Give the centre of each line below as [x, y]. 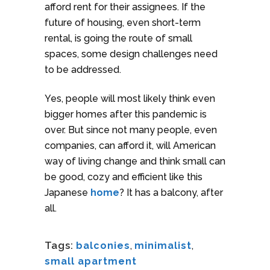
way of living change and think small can [135, 162]
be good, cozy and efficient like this [124, 177]
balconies [103, 246]
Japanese [67, 193]
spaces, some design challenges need [131, 54]
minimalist [163, 246]
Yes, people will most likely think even [130, 99]
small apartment [91, 262]
